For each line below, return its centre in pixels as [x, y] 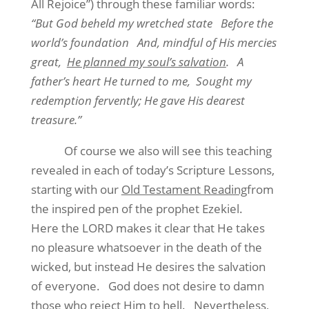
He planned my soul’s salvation [146, 62]
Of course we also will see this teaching [168, 151]
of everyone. [65, 286]
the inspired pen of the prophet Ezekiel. [137, 209]
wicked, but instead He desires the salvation [148, 267]
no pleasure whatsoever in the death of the [146, 247]
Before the [247, 23]
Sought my [223, 81]
